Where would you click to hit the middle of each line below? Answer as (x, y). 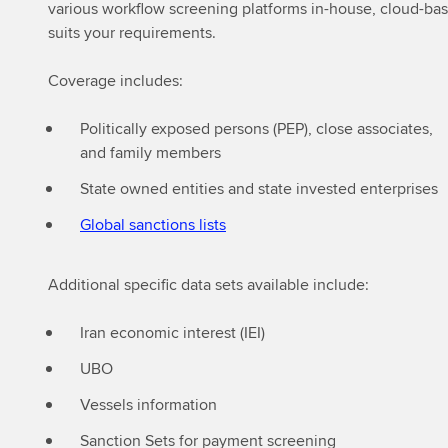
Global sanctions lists (153, 224)
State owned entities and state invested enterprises (259, 188)
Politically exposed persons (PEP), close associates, (256, 128)
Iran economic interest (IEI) (172, 332)
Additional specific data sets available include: (208, 284)
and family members (150, 152)
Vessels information (148, 404)
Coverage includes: (115, 80)
